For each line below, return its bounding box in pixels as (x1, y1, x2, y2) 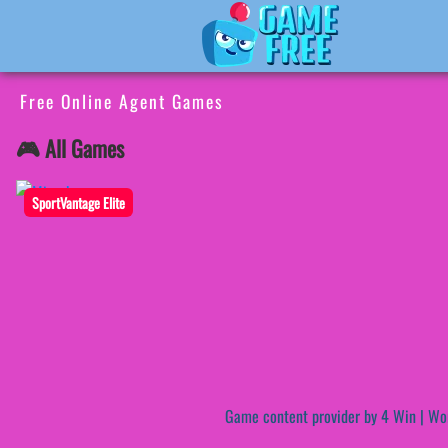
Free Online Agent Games (19, 88, 224, 114)
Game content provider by (225, 404, 381, 429)
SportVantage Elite (32, 192, 125, 214)
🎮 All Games (16, 132, 124, 165)
